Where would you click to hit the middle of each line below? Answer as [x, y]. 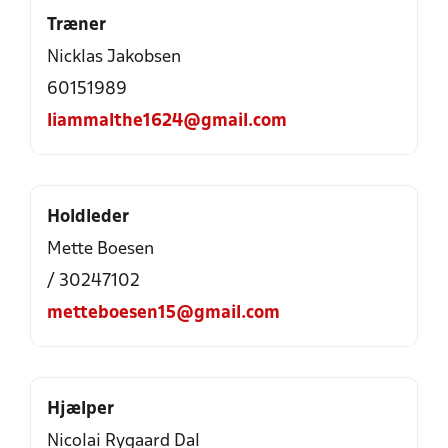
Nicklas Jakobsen [114, 57]
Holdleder [88, 217]
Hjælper [80, 409]
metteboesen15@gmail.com [163, 313]
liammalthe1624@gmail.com [167, 121]
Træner [76, 25]
